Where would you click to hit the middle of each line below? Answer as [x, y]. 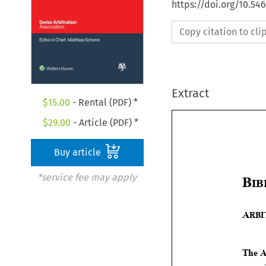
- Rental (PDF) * [104, 102]
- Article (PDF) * [104, 122]
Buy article [79, 152]
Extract [190, 93]
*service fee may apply [87, 177]
